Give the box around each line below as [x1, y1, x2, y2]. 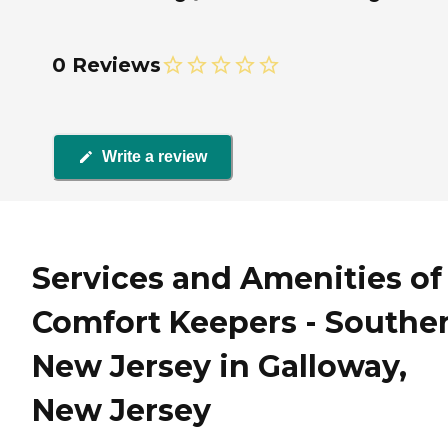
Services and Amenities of [32, 260, 442, 298]
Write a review [102, 148, 207, 166]
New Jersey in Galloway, [32, 348, 407, 386]
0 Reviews [52, 52, 161, 77]
